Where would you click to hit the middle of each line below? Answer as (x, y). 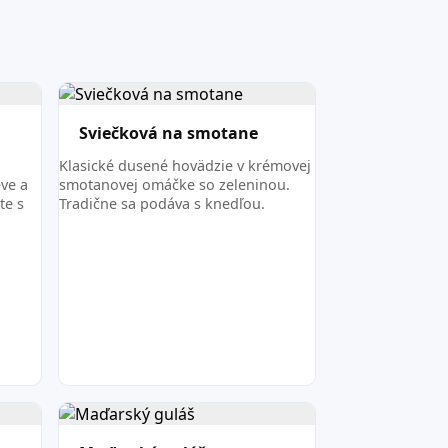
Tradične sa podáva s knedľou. (161, 203)
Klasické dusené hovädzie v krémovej (184, 165)
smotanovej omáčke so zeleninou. (174, 184)
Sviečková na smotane (168, 133)
